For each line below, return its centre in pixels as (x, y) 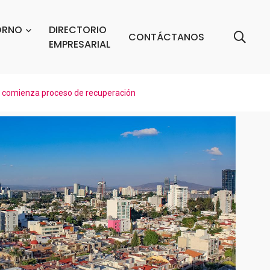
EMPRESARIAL (79, 44)
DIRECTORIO (77, 30)
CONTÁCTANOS (166, 37)
